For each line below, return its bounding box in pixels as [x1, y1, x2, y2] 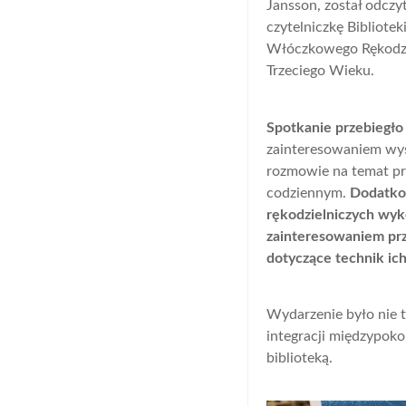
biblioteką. [266, 351, 333, 366]
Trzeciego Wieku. [266, 63, 374, 79]
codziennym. [266, 185, 350, 200]
